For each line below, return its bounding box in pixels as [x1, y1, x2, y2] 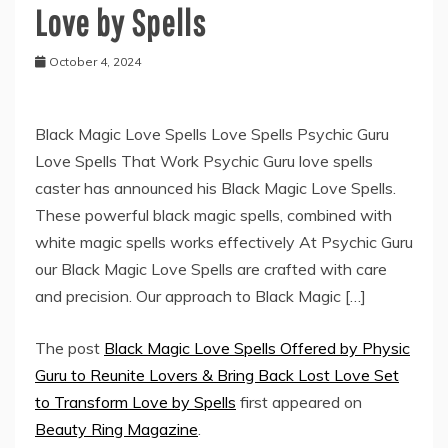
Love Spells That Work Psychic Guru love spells [35, 151, 373, 172]
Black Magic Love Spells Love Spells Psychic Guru [35, 124, 389, 145]
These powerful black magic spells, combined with [35, 205, 392, 226]
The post [35, 338, 104, 359]
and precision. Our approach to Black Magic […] [35, 286, 366, 307]
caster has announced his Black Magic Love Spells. [35, 178, 396, 199]
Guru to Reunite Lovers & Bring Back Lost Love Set [35, 365, 399, 386]
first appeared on [236, 392, 362, 413]
